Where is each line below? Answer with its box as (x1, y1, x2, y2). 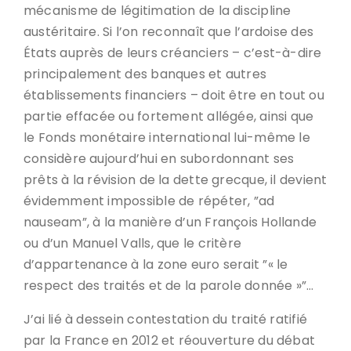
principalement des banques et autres (24, 65, 267, 83)
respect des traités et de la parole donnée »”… (24, 277, 314, 295)
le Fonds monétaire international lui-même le (24, 128, 310, 147)
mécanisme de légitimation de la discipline (24, 2, 291, 20)
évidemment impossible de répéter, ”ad (24, 192, 275, 210)
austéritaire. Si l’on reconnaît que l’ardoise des (24, 23, 314, 41)
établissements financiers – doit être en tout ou (24, 86, 324, 104)
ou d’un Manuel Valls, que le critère (24, 234, 242, 252)
